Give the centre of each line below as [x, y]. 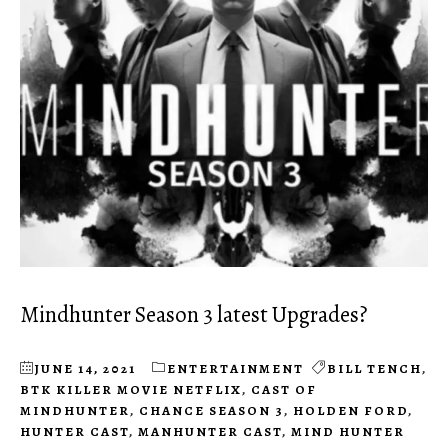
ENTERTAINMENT [235, 369]
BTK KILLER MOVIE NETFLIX [131, 390]
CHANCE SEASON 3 [211, 411]
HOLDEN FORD [350, 411]
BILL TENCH [374, 369]
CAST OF [284, 390]
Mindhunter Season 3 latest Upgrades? [194, 315]
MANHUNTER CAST [210, 432]
